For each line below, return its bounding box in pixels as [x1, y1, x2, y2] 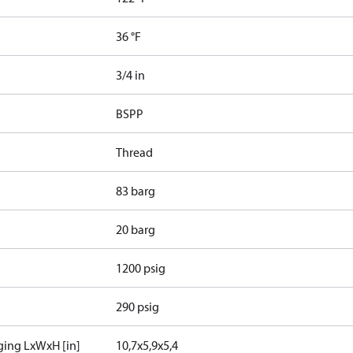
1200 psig [116, 260, 166, 276]
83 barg [116, 183, 156, 199]
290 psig [116, 299, 160, 314]
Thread [116, 144, 154, 160]
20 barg [116, 221, 156, 237]
